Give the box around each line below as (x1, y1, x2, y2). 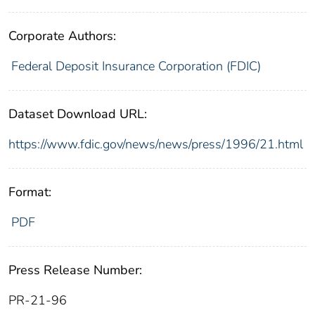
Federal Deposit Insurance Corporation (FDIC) (11, 57, 261, 75)
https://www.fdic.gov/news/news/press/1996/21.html (8, 135, 303, 153)
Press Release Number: (8, 261, 142, 278)
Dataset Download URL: (8, 105, 147, 122)
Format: (8, 183, 51, 200)
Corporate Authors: (8, 27, 116, 44)
